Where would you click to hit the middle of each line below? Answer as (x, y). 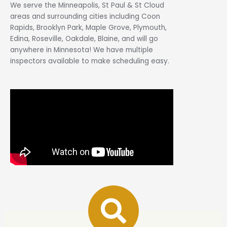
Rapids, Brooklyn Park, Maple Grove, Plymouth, (88, 28)
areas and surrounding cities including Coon (85, 17)
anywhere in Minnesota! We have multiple (82, 50)
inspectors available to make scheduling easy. (90, 61)
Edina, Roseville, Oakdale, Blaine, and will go (84, 39)
